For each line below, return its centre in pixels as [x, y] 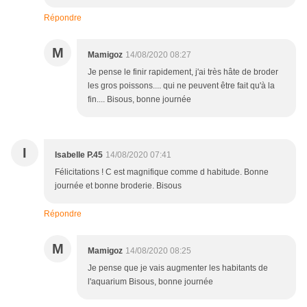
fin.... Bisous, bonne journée [139, 100]
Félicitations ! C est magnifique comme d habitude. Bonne [162, 172]
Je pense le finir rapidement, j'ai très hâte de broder [183, 72]
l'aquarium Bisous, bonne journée [150, 282]
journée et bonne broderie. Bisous [118, 186]
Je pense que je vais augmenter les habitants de [178, 268]
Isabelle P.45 [79, 155]
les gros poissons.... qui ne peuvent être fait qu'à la [181, 86]
